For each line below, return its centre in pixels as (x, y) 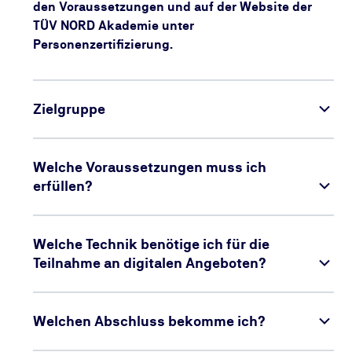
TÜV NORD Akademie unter (114, 26)
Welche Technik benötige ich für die (152, 244)
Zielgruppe (70, 109)
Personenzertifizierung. (103, 44)
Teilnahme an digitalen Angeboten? (150, 263)
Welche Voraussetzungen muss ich (150, 167)
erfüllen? (63, 186)
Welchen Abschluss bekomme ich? (150, 321)
